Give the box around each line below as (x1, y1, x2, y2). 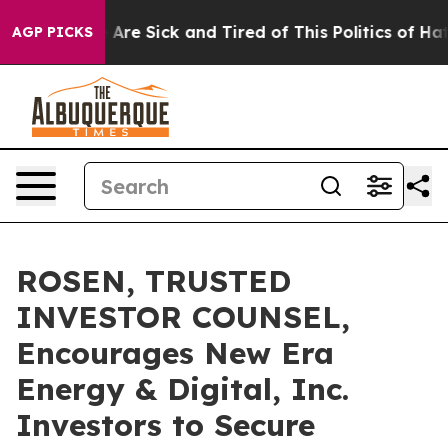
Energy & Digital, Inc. (16, 370, 349, 408)
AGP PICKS (12, 23, 93, 41)
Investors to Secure (16, 406, 315, 444)
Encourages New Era (16, 334, 334, 372)
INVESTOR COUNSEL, (16, 298, 350, 336)
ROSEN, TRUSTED (16, 262, 291, 300)
